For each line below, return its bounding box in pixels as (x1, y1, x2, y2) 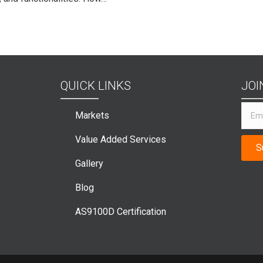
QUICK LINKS (60, 79, 131, 93)
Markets (75, 110, 109, 122)
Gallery (75, 158, 103, 170)
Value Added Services (75, 134, 166, 146)
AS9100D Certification (75, 206, 166, 218)
